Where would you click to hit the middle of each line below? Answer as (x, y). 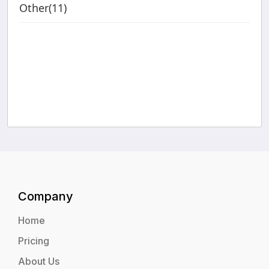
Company (46, 197)
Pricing (34, 241)
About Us (39, 261)
